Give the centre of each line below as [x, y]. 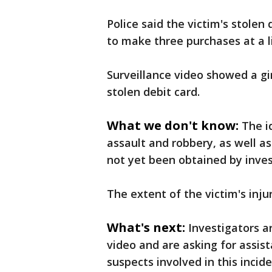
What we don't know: [173, 126]
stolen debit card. [155, 92]
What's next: [146, 228]
